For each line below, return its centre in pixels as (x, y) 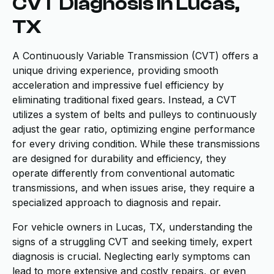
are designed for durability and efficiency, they (119, 158)
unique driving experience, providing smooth (115, 70)
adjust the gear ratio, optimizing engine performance (134, 129)
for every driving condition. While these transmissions (136, 144)
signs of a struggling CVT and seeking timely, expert (132, 242)
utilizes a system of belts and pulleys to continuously (135, 114)
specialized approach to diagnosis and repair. (117, 202)
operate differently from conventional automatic (124, 173)
